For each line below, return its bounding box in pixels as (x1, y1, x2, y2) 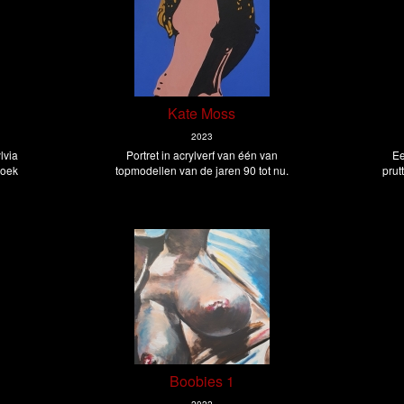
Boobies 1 (169, 371, 234, 392)
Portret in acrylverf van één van (125, 147, 278, 163)
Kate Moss (168, 103, 236, 124)
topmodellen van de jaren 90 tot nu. (115, 162, 289, 179)
